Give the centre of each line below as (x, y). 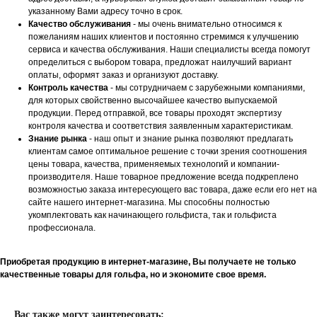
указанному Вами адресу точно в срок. (105, 12)
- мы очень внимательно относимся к (206, 24)
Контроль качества (68, 88)
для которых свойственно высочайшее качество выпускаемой (153, 101)
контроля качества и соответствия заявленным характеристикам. (161, 126)
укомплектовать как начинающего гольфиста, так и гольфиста (152, 215)
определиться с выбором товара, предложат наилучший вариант (160, 63)
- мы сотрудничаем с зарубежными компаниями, (207, 88)
